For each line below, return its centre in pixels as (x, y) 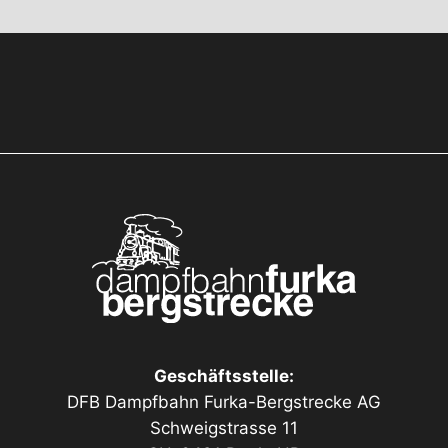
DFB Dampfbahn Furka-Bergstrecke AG (224, 402)
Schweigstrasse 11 (224, 428)
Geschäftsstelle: (224, 376)
